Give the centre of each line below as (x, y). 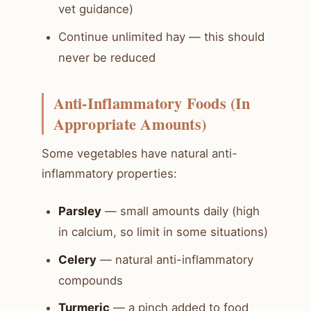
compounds (91, 280)
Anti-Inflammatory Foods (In (152, 103)
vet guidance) (96, 9)
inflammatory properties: (109, 174)
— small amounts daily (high (180, 211)
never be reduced (107, 57)
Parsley (80, 211)
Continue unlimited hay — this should (161, 36)
